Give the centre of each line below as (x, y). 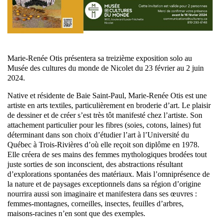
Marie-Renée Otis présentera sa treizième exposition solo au (100, 58)
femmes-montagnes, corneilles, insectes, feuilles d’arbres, (96, 203)
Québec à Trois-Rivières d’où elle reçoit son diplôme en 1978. (103, 144)
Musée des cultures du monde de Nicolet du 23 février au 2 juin (106, 68)
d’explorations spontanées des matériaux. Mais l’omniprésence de (109, 174)
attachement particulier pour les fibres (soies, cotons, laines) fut (104, 125)
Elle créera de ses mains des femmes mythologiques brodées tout (107, 154)
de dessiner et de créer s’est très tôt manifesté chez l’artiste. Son (105, 115)
